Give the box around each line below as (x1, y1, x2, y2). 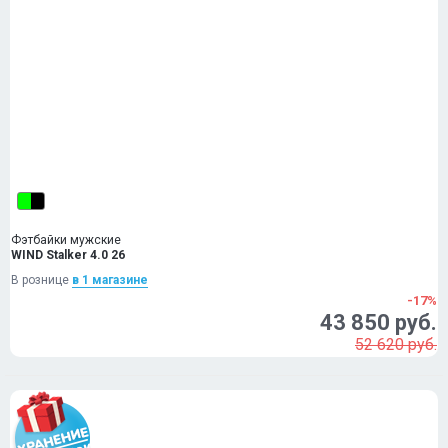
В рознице (11, 273, 72, 287)
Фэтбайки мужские (11, 233, 121, 247)
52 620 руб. (355, 335, 437, 354)
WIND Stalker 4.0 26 (11, 248, 125, 262)
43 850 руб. (320, 310, 437, 335)
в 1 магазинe (72, 273, 148, 287)
